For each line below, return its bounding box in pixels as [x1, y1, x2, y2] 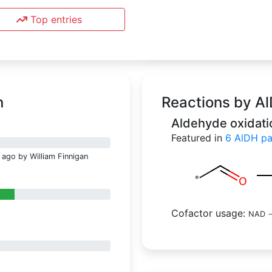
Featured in [171, 132, 225, 144]
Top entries [30, 13, 82, 26]
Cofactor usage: [171, 207, 248, 220]
